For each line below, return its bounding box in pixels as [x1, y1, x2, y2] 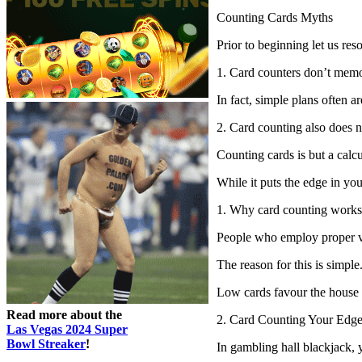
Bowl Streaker [6, 336, 86, 351]
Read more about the [6, 307, 122, 322]
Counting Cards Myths [217, 10, 333, 24]
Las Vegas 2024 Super [6, 322, 128, 336]
